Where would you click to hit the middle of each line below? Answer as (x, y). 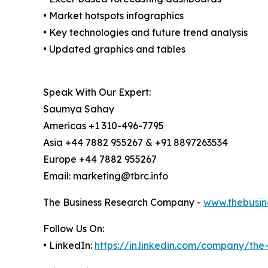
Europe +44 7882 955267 (100, 159)
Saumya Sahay (79, 109)
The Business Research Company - (123, 202)
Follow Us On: (74, 229)
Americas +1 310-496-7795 (103, 126)
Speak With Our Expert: (97, 92)
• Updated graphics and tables (114, 49)
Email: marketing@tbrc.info (106, 176)
